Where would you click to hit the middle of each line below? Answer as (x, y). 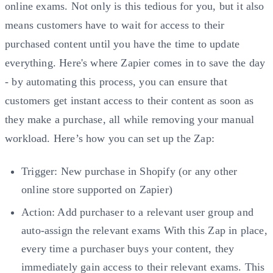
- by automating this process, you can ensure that (116, 82)
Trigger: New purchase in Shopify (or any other (129, 171)
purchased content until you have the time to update (122, 44)
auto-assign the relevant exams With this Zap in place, (144, 230)
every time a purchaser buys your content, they (128, 249)
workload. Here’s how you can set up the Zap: (110, 139)
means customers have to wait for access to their (115, 25)
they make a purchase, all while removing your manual (130, 120)
